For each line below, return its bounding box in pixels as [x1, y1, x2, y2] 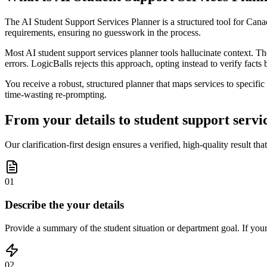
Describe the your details [5, 198, 124, 212]
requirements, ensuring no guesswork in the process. [5, 27, 201, 38]
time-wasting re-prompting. [5, 89, 107, 100]
